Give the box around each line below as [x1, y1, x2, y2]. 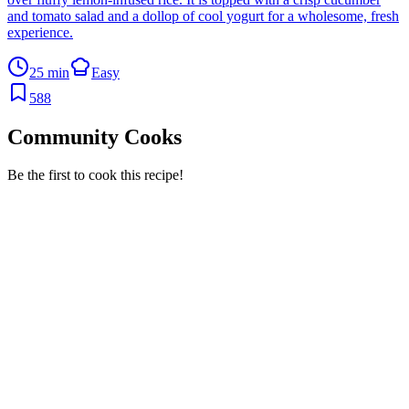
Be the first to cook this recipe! [7, 167, 184, 184]
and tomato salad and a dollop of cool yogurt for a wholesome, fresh [7, 7, 399, 24]
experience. [7, 24, 73, 40]
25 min [29, 64, 69, 80]
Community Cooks [7, 124, 182, 149]
